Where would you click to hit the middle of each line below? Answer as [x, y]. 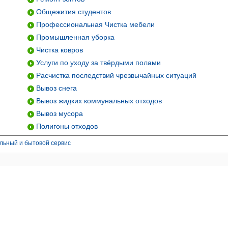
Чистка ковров [59, 50]
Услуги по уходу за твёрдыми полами [97, 63]
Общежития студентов [73, 12]
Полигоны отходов [66, 126]
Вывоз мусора [59, 113]
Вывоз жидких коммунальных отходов [98, 101]
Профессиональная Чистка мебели [94, 24]
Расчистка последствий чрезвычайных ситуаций [115, 75]
